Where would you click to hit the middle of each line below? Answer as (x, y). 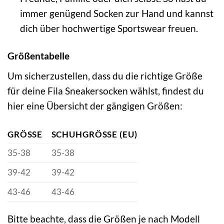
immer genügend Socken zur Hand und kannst (116, 13)
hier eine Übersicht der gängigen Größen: (95, 105)
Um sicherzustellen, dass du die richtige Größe (105, 75)
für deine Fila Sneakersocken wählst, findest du (106, 90)
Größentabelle (38, 56)
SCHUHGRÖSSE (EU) (93, 134)
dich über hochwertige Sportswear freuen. (109, 28)
